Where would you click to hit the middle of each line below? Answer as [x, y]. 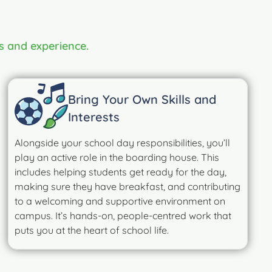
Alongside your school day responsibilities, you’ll [123, 142]
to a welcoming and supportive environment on [120, 201]
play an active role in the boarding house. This [117, 157]
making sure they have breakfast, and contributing [128, 186]
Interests [94, 117]
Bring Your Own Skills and [142, 99]
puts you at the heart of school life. [92, 230]
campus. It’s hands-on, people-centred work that [123, 215]
